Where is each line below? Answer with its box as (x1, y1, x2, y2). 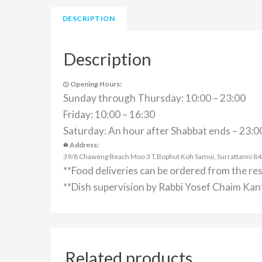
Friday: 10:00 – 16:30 (63, 108, 155, 120)
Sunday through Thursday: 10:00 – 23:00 (63, 91, 246, 104)
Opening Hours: (70, 79, 122, 88)
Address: (70, 140, 99, 149)
